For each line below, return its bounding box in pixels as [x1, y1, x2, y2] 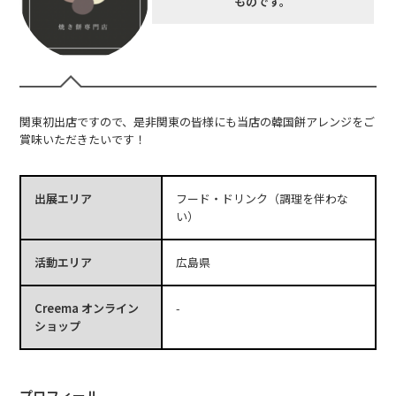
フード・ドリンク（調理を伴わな [175, 189, 348, 207]
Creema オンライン [34, 299, 140, 316]
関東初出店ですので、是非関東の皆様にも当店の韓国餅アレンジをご [19, 112, 376, 130]
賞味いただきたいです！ [19, 130, 147, 148]
